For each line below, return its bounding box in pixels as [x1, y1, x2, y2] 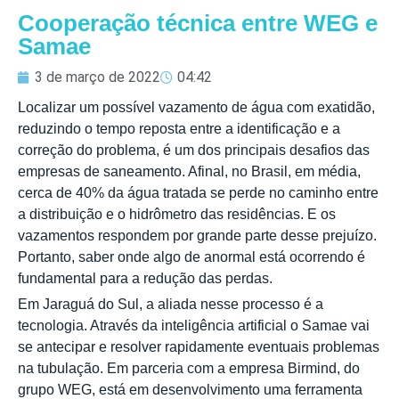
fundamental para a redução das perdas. [18, 270, 273, 286]
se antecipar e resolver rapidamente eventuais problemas [18, 338, 379, 354]
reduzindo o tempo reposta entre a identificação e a [18, 120, 340, 136]
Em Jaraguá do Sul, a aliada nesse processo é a [18, 296, 323, 312]
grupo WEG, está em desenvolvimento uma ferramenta [18, 381, 362, 397]
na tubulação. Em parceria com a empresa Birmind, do [18, 360, 360, 376]
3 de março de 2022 [35, 68, 160, 85]
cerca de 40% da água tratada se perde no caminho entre [18, 184, 379, 200]
